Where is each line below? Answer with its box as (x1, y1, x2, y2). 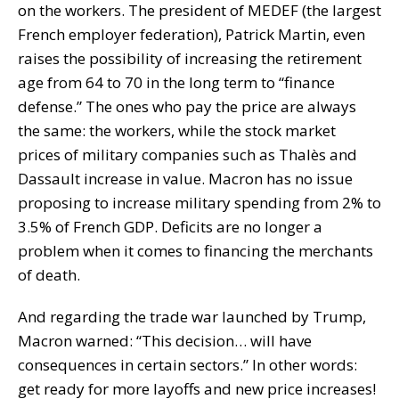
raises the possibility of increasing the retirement (18, 47, 362, 69)
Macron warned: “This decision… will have (18, 330, 312, 351)
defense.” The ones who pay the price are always (18, 95, 356, 117)
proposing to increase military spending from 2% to (18, 191, 381, 213)
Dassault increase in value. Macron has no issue (18, 167, 353, 189)
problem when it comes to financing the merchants (18, 240, 373, 261)
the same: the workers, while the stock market (18, 119, 336, 141)
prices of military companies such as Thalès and (18, 143, 357, 165)
